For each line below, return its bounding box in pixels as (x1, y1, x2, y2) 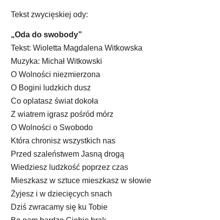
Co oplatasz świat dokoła (11, 97, 99, 106)
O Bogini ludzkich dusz (11, 83, 91, 92)
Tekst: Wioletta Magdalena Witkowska (11, 44, 143, 53)
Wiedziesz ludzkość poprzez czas (11, 163, 129, 172)
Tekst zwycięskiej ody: (11, 10, 88, 19)
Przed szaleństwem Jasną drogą (11, 150, 125, 159)
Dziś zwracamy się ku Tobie (11, 203, 108, 212)
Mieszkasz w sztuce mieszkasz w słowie (11, 176, 152, 185)
